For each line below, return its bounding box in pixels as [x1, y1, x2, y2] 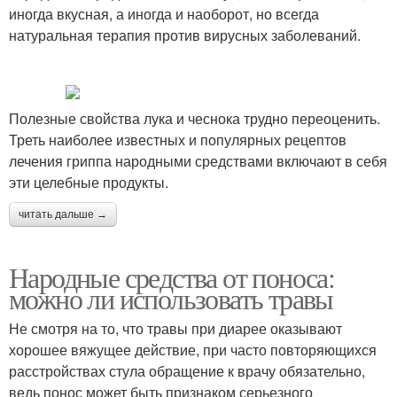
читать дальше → [19, 207, 107, 221]
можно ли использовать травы [9, 278, 333, 317]
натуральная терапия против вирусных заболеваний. [9, 24, 361, 45]
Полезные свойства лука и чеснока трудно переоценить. [9, 107, 380, 128]
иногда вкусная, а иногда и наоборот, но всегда [9, 3, 319, 24]
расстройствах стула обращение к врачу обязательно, [9, 360, 365, 381]
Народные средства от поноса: [9, 257, 335, 296]
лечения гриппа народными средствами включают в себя [9, 150, 387, 171]
